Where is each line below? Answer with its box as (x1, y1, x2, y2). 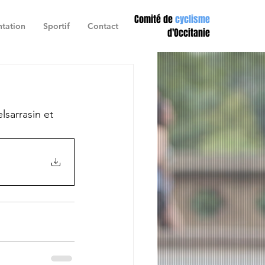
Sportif (43, 21, 70, 31)
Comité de (134, 12, 175, 26)
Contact (87, 21, 118, 31)
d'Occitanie (167, 26, 210, 40)
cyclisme (175, 12, 210, 26)
